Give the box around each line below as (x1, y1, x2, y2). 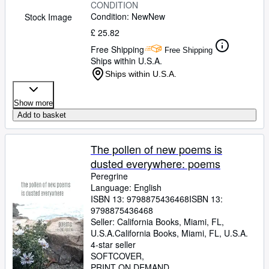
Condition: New (91, 10, 148, 22)
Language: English (91, 181, 162, 193)
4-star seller (91, 238, 136, 250)
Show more (14, 98, 53, 107)
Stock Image (24, 11, 72, 23)
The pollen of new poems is (91, 141, 222, 157)
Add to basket (17, 110, 66, 119)
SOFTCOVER (91, 250, 142, 262)
